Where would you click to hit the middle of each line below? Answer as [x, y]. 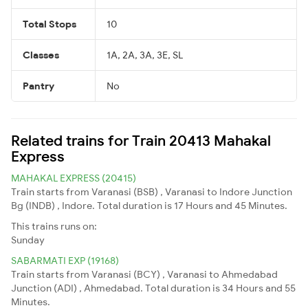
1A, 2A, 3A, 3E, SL [145, 55]
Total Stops [49, 24]
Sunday [28, 240]
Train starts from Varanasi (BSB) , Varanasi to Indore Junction [152, 191]
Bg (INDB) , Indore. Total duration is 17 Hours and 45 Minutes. [149, 205]
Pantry [38, 86]
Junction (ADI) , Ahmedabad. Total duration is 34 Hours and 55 [153, 288]
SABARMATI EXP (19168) [65, 260]
